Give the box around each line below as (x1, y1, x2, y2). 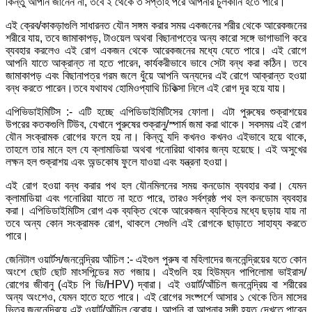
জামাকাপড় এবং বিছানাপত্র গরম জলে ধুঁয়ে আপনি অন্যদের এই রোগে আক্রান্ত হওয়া (6, 69, 306, 81)
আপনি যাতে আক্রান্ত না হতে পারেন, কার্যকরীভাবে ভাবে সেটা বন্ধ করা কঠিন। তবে (6, 56, 306, 69)
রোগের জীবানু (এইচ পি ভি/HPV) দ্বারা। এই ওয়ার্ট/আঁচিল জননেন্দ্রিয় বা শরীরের (6, 278, 306, 290)
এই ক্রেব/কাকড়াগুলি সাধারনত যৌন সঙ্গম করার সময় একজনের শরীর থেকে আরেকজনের (6, 19, 306, 31)
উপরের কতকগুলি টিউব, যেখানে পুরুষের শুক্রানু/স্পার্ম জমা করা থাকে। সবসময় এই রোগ (6, 118, 306, 130)
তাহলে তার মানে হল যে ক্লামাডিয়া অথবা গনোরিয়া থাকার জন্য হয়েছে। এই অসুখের (6, 143, 306, 155)
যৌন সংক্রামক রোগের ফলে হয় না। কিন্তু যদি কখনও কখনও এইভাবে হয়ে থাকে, (6, 130, 306, 143)
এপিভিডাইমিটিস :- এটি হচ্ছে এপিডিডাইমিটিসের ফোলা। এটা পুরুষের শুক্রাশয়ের (6, 105, 306, 118)
